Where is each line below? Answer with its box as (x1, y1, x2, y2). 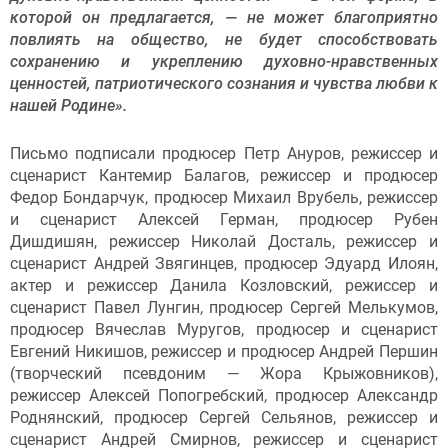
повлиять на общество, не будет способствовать (10, 30, 438, 50)
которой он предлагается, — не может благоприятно (10, 8, 438, 28)
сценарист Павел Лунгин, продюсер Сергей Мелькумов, (10, 297, 438, 317)
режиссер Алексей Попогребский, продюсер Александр (10, 385, 438, 405)
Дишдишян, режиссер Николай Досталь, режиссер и (10, 231, 438, 251)
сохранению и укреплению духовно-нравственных (10, 52, 438, 72)
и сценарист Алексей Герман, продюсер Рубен (10, 209, 438, 229)
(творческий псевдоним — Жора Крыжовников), (10, 363, 438, 383)
